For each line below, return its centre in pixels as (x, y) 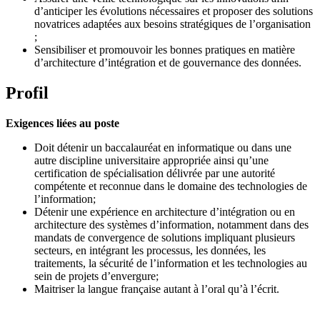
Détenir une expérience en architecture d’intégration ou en (165, 211)
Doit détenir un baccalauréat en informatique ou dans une (163, 147)
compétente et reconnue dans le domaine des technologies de (171, 186)
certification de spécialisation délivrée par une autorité (155, 173)
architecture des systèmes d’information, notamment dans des (171, 224)
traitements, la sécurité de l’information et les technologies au (171, 263)
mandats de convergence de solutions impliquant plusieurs (165, 237)
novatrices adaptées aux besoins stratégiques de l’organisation (172, 24)
